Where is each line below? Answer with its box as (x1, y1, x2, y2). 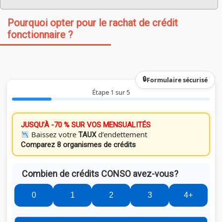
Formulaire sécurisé (147, 75, 208, 84)
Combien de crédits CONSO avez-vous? (22, 168, 178, 179)
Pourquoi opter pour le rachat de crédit (7, 17, 178, 29)
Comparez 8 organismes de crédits (21, 140, 136, 150)
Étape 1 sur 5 (92, 88, 130, 97)
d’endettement (96, 129, 148, 140)
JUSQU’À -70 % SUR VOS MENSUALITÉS (21, 120, 151, 130)
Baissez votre (29, 129, 79, 140)
